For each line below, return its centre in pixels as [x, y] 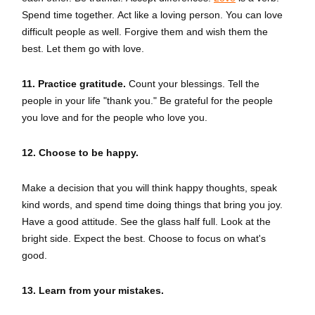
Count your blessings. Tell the [193, 84]
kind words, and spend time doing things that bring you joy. [152, 205]
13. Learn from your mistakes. [93, 290]
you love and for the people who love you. [115, 117]
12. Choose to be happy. [80, 153]
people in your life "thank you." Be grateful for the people [147, 101]
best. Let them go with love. [83, 49]
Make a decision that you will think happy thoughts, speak [149, 188]
